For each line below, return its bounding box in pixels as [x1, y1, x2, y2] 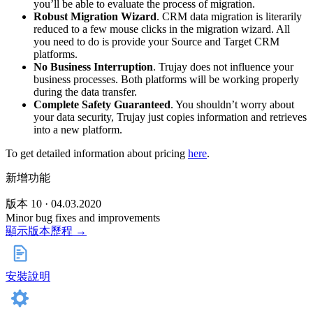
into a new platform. [34, 124, 122, 136]
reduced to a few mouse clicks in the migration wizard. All [34, 23, 290, 36]
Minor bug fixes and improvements [6, 212, 160, 224]
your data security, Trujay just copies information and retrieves [34, 111, 307, 124]
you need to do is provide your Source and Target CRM [34, 36, 279, 48]
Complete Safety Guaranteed [34, 99, 170, 111]
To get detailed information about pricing [6, 147, 188, 160]
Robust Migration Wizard [34, 10, 156, 23]
